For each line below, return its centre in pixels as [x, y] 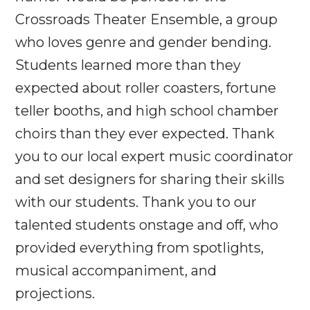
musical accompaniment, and [116, 270]
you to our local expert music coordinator [155, 156]
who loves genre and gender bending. [144, 42]
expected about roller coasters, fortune [146, 88]
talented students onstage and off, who [147, 225]
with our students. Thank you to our [136, 202]
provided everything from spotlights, [140, 247]
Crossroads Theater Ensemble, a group [147, 19]
